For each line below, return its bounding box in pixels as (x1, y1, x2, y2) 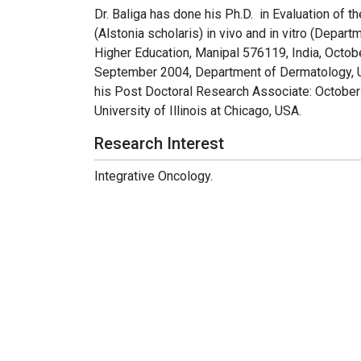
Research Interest (94, 133, 224, 153)
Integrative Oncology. (94, 168, 213, 184)
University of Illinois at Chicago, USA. (94, 102, 301, 118)
